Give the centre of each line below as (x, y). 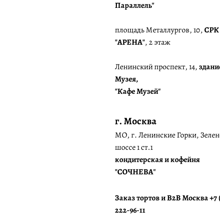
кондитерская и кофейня (158, 160)
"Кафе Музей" (137, 92)
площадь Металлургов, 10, (159, 30)
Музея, (126, 79)
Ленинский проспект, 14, (157, 67)
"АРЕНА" (130, 42)
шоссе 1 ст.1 (134, 148)
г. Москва (136, 121)
